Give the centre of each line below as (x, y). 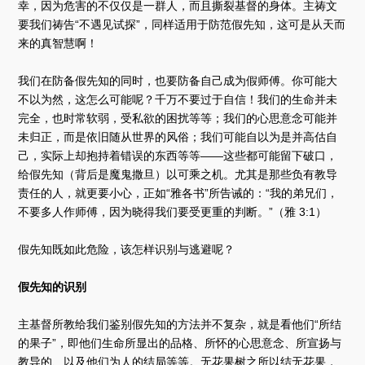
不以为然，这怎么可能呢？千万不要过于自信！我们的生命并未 (178, 99)
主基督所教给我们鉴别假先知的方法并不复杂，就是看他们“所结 (180, 324)
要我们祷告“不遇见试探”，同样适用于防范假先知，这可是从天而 (182, 24)
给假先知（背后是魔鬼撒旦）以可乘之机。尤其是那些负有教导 (178, 174)
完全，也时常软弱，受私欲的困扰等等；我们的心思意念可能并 (178, 118)
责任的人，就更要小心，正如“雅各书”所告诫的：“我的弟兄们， (178, 193)
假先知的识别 (53, 286)
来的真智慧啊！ (58, 43)
